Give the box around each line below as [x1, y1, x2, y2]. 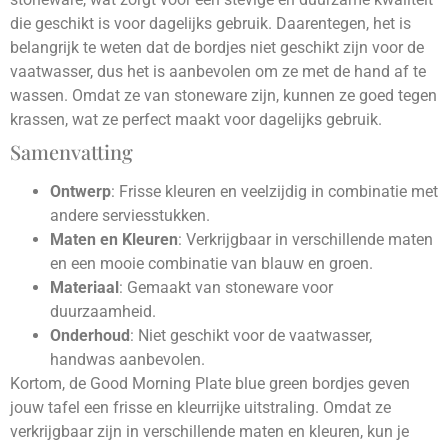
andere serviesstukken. [50, 205, 210, 225]
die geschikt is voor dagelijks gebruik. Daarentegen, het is [10, 13, 411, 33]
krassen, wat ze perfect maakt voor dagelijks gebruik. [10, 109, 382, 129]
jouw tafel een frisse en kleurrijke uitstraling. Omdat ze [10, 397, 391, 417]
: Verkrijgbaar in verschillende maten [178, 229, 433, 249]
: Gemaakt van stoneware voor [119, 277, 333, 297]
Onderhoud [50, 325, 130, 345]
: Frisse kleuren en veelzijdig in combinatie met [111, 181, 438, 201]
